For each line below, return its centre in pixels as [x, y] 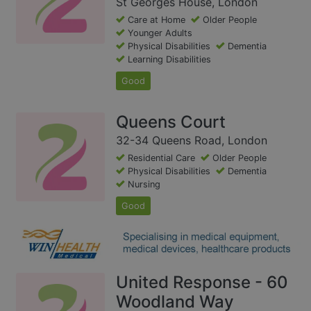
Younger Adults [160, 33]
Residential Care [161, 158]
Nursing [144, 184]
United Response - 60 [202, 283]
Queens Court [171, 121]
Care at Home [157, 19]
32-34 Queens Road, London [192, 140]
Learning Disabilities [169, 59]
